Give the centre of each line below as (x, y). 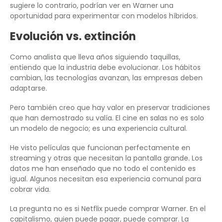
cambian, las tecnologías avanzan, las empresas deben (106, 78)
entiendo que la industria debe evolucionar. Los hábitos (105, 68)
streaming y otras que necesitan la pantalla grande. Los (106, 158)
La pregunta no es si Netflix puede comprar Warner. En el (108, 209)
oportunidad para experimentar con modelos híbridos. (104, 16)
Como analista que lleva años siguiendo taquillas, (95, 57)
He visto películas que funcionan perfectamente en (100, 148)
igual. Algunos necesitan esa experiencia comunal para (106, 179)
